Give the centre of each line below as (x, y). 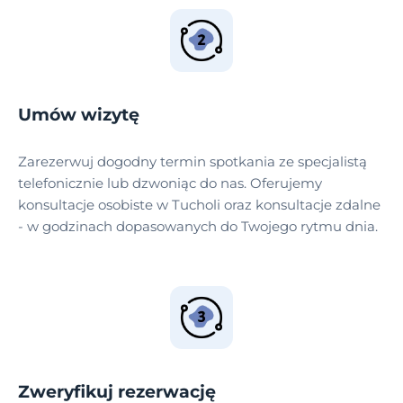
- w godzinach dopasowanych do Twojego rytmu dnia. (198, 227)
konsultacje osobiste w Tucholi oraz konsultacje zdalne (199, 205)
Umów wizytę (79, 115)
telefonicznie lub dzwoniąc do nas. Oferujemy (170, 184)
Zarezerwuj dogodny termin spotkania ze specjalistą (193, 162)
